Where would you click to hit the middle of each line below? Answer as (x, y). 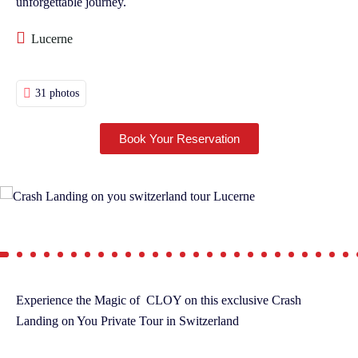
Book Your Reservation (179, 138)
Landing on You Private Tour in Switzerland (127, 320)
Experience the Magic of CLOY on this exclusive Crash (159, 300)
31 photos (57, 93)
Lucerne (52, 38)
